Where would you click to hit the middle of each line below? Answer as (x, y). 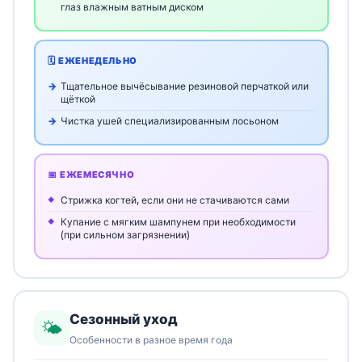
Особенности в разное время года (151, 340)
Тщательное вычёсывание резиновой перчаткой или (185, 86)
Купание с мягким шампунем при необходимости (178, 221)
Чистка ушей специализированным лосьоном (170, 120)
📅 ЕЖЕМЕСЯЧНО (91, 174)
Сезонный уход (123, 319)
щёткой (78, 99)
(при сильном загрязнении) (125, 234)
